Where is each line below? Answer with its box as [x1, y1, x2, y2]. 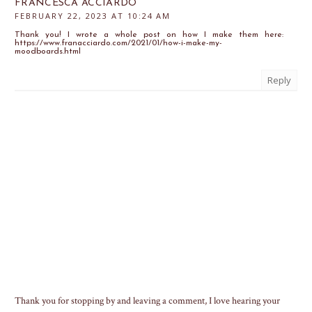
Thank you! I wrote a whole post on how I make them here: [15, 30, 283, 39]
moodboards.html [15, 47, 81, 56]
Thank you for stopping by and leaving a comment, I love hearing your [15, 294, 280, 307]
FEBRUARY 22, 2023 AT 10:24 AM [15, 10, 171, 21]
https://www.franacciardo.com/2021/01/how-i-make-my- [15, 38, 222, 47]
